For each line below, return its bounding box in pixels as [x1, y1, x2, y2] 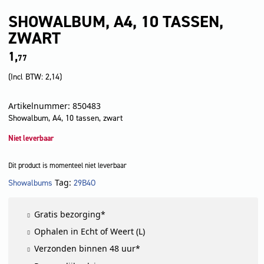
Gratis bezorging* [34, 208, 106, 220]
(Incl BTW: [8, 71, 45, 83]
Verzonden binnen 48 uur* [34, 243, 141, 255]
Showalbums [8, 177, 52, 189]
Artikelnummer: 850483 [8, 100, 101, 112]
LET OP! [55, 185, 79, 195]
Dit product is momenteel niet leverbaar [8, 161, 127, 171]
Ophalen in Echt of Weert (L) [34, 226, 146, 237]
